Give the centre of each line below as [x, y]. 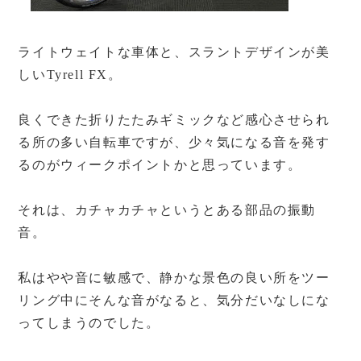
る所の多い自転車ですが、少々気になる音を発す [174, 142]
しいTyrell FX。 [70, 75]
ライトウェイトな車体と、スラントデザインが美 [174, 52]
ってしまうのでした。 [89, 323]
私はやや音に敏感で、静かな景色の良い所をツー [174, 278]
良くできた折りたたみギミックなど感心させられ [174, 120]
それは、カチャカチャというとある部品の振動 [167, 210]
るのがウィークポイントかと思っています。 [160, 165]
